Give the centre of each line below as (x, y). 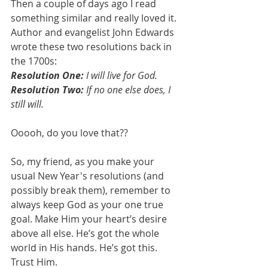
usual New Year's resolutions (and (89, 176)
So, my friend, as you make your (84, 161)
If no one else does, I (128, 89)
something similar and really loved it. (95, 18)
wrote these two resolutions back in (92, 46)
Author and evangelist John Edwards (94, 32)
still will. (27, 104)
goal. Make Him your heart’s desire (90, 219)
